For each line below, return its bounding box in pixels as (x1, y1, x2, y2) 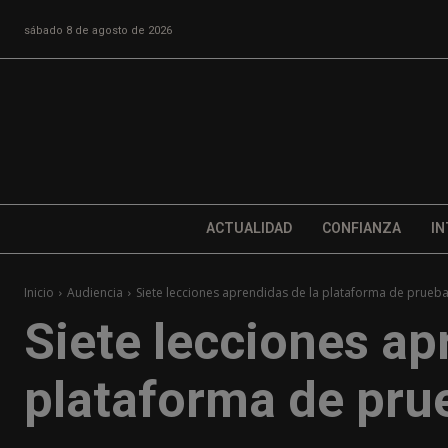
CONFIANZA (321, 220, 401, 237)
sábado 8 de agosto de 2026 (24, 23, 172, 37)
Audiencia (67, 284, 123, 302)
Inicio (24, 284, 54, 302)
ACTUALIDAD (205, 220, 292, 237)
